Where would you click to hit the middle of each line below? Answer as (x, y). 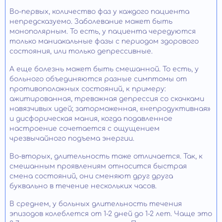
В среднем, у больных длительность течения (96, 204)
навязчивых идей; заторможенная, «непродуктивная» (110, 109)
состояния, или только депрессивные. (81, 52)
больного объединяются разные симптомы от (98, 79)
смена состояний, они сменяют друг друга (91, 176)
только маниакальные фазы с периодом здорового (104, 42)
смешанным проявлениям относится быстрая (98, 166)
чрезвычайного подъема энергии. (72, 139)
